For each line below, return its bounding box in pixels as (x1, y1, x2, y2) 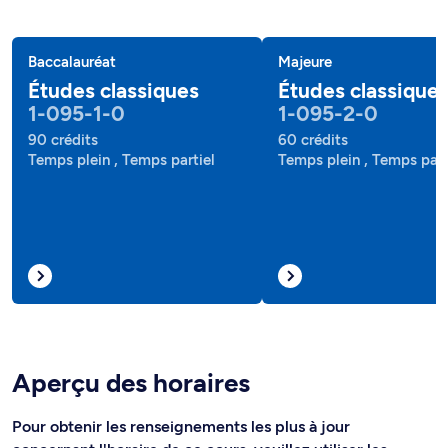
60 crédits (278, 131, 348, 149)
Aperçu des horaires (12, 367, 250, 399)
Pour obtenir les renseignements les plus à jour (12, 417, 350, 436)
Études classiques (28, 78, 199, 103)
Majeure (278, 53, 332, 71)
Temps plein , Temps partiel (28, 151, 215, 169)
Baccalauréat (28, 53, 116, 71)
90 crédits (28, 131, 98, 149)
